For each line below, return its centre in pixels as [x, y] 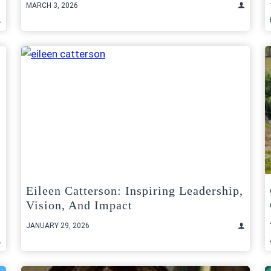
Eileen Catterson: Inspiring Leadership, [135, 191]
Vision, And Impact [79, 205]
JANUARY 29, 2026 [58, 226]
